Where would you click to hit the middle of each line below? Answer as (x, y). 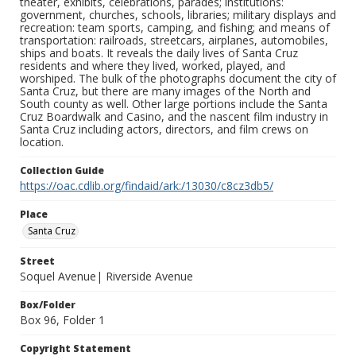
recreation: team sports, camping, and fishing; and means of (175, 28)
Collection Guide (62, 171)
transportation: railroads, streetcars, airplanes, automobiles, (174, 41)
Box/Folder (48, 305)
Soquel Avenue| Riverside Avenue (106, 277)
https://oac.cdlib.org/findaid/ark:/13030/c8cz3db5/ (147, 186)
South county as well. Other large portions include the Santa (174, 104)
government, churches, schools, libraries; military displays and (178, 15)
